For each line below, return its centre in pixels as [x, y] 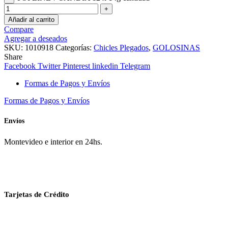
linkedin [105, 66]
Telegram [135, 66]
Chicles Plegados [121, 48]
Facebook [20, 66]
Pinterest [76, 66]
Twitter [49, 66]
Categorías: [75, 48]
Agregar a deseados [36, 39]
